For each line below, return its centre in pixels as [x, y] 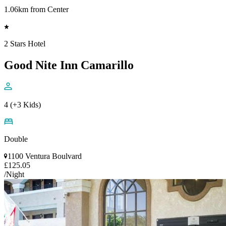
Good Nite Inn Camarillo [69, 65]
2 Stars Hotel [25, 44]
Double [16, 139]
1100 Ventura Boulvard [45, 156]
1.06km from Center [36, 10]
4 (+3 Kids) [22, 104]
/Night [14, 174]
